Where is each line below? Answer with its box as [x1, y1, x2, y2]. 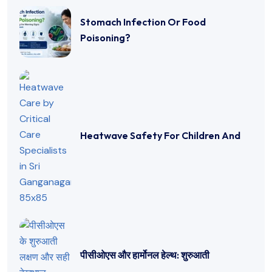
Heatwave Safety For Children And [80, 129, 240, 142]
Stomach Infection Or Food [80, 15, 206, 28]
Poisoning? [80, 31, 131, 44]
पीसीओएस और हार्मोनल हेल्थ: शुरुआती [80, 249, 209, 262]
